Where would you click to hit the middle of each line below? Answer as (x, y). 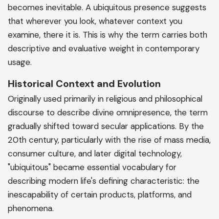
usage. (20, 62)
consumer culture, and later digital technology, (95, 153)
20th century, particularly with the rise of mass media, (109, 140)
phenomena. (31, 208)
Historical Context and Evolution (84, 84)
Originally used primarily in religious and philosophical (105, 99)
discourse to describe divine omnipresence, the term (108, 112)
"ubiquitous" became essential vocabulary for (92, 167)
